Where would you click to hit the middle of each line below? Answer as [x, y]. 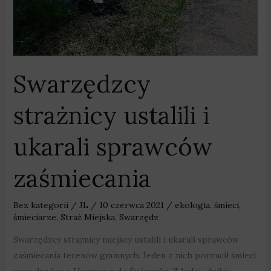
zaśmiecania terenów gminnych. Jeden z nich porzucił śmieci [134, 255]
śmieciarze [34, 217]
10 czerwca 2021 [132, 205]
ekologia [192, 205]
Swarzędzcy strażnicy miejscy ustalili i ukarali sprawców [126, 239]
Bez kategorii [41, 205]
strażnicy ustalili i [111, 115]
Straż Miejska [87, 217]
